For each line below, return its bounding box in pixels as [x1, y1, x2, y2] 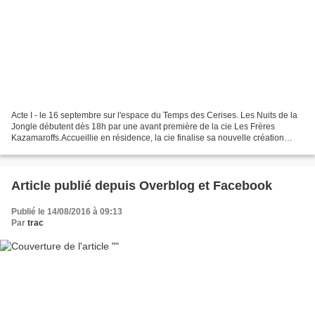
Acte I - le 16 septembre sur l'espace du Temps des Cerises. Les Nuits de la [11, 110, 297, 121]
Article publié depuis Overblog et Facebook [213, 179, 272, 193]
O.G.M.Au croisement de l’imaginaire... [11, 144, 157, 155]
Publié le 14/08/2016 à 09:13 [11, 207, 122, 217]
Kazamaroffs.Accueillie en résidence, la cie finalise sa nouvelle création [11, 133, 284, 143]
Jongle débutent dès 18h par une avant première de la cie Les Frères [11, 122, 275, 132]
